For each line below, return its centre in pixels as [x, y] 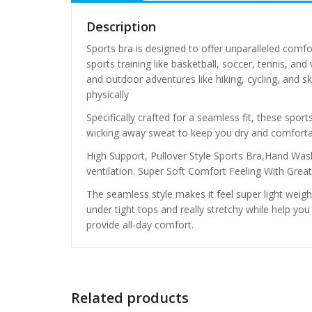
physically [108, 94]
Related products [130, 298]
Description [121, 26]
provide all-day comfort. [140, 225]
